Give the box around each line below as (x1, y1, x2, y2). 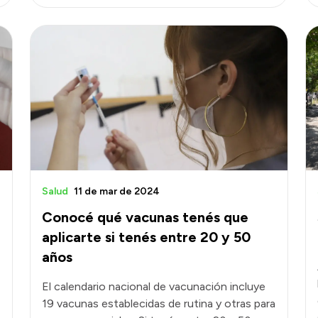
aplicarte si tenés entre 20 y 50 (42, 228, 251, 246)
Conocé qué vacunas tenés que (42, 208, 248, 226)
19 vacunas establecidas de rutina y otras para (42, 296, 275, 310)
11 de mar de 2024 (74, 185, 160, 197)
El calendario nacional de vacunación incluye (42, 279, 265, 293)
